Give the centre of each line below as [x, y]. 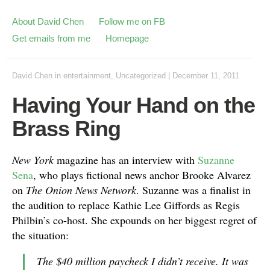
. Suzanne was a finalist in [193, 190]
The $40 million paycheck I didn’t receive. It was [143, 261]
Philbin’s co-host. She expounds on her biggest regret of [134, 220]
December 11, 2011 [206, 76]
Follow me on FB [132, 21]
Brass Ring [66, 129]
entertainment [87, 76]
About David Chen [48, 21]
